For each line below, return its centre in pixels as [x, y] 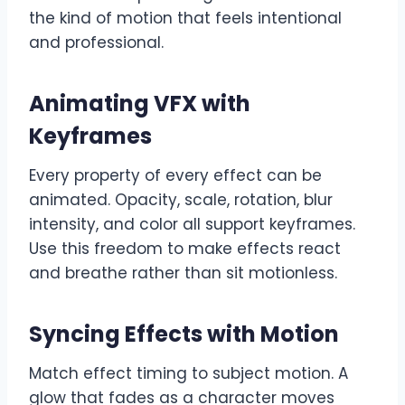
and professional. [96, 42]
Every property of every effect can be [175, 175]
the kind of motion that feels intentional [185, 18]
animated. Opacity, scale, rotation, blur [181, 199]
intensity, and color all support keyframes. [192, 224]
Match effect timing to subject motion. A [188, 373]
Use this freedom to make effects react [185, 248]
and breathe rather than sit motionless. [183, 273]
